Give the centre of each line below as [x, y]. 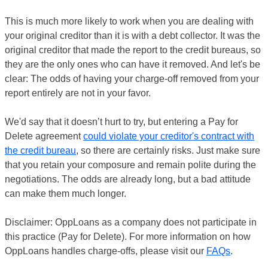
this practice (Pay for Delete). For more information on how [128, 237]
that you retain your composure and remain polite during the [130, 165]
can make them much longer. [66, 194]
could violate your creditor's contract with [169, 136]
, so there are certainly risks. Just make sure [168, 150]
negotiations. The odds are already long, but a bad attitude [128, 179]
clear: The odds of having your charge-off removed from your [132, 79]
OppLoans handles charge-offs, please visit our [106, 251]
